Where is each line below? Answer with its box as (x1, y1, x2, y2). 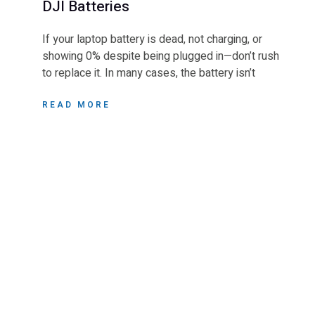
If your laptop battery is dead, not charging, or (42, 31, 262, 49)
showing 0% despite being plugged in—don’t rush (42, 48, 279, 65)
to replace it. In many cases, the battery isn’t (42, 65, 255, 82)
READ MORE (42, 98, 110, 112)
